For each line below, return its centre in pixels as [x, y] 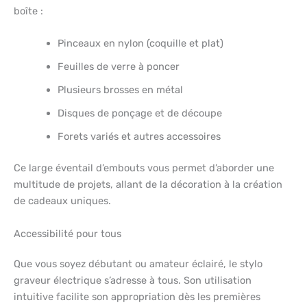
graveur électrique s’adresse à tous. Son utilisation [133, 280]
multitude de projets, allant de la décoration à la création [148, 185]
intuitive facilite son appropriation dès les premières [137, 296]
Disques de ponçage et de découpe [139, 113]
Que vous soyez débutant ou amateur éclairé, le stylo [138, 263]
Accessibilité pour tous [67, 233]
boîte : [28, 11]
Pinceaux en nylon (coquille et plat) [140, 44]
